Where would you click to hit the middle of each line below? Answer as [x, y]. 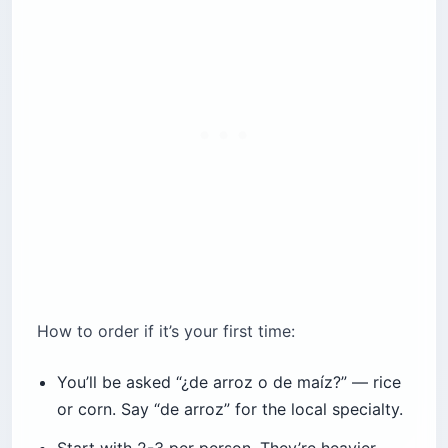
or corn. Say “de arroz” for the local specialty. [230, 409]
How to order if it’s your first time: [166, 331]
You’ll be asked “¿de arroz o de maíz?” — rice [229, 382]
